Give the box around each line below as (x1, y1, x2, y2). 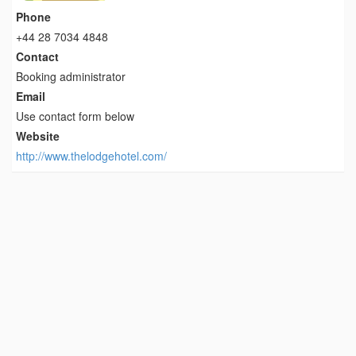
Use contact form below (16, 107, 134, 124)
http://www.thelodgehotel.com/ (16, 147, 167, 164)
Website (16, 127, 60, 144)
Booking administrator (16, 68, 126, 84)
